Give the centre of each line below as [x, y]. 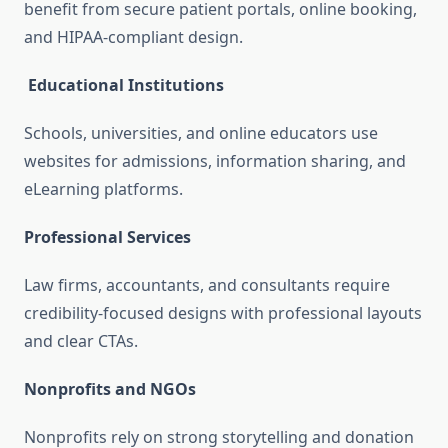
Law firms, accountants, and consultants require [207, 285]
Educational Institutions [126, 85]
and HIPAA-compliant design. [133, 37]
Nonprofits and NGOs [110, 389]
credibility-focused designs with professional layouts [223, 313]
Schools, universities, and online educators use [201, 133]
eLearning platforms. [103, 189]
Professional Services [107, 237]
